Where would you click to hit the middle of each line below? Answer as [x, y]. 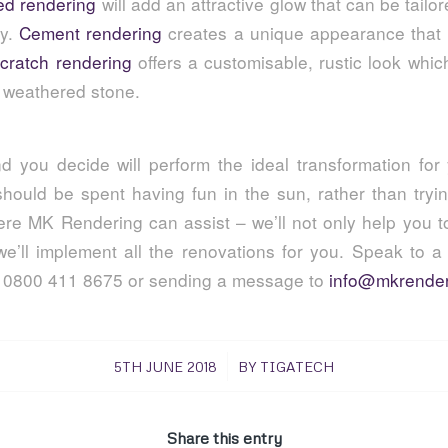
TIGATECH [297, 367]
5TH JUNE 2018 [165, 367]
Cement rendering [90, 32]
